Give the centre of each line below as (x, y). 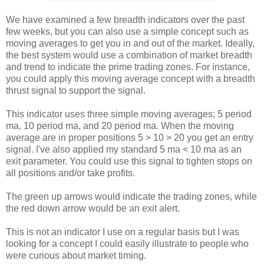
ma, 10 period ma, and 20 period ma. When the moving (120, 126)
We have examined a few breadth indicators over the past (125, 19)
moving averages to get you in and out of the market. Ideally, (130, 43)
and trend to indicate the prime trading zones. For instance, (128, 67)
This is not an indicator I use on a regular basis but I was (123, 232)
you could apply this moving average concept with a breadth (131, 78)
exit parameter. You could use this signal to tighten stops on (129, 161)
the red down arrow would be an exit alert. (93, 208)
